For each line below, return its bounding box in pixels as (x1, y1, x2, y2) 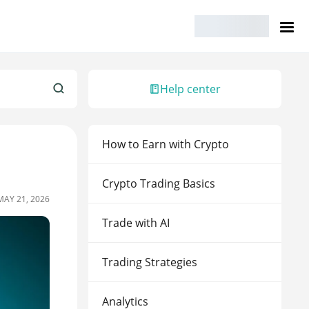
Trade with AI (102, 215, 170, 230)
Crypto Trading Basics (102, 176, 215, 191)
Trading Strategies (102, 255, 197, 270)
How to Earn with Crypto (102, 137, 229, 152)
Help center (160, 81, 221, 97)
